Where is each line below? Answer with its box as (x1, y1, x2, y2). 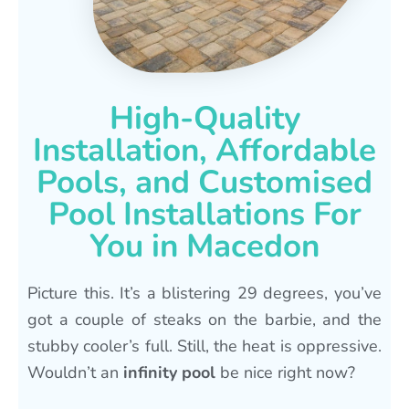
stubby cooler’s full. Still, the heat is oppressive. (27, 334, 382, 357)
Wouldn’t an (27, 361, 123, 383)
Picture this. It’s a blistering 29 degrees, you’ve (27, 281, 382, 304)
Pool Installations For (47, 192, 362, 236)
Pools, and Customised (37, 160, 372, 204)
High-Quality (109, 96, 300, 140)
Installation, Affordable (33, 128, 376, 172)
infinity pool (123, 361, 215, 383)
